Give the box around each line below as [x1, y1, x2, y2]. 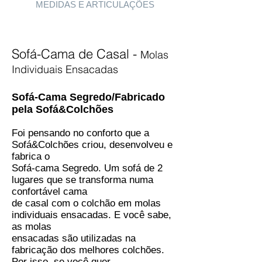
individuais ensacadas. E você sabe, [12, 209, 171, 220]
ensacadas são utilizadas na [12, 233, 136, 244]
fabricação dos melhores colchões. [12, 244, 164, 256]
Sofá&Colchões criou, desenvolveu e [12, 139, 173, 150]
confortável [12, 186, 63, 197]
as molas [12, 221, 51, 232]
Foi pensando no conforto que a [12, 127, 149, 139]
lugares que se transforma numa [12, 174, 153, 185]
